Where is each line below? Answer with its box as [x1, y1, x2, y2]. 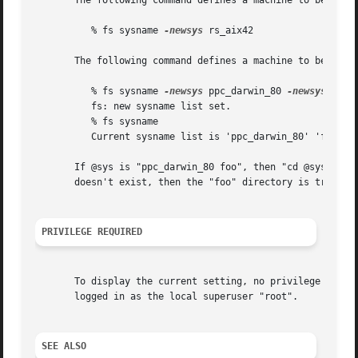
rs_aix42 [203, 25, 254, 37]
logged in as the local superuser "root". [35, 291, 299, 303]
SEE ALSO [42, 340, 87, 352]
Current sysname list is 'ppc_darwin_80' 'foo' [35, 131, 81, 143]
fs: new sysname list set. [35, 101, 81, 113]
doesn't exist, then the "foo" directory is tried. [35, 177, 349, 189]
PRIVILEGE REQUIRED [42, 226, 143, 238]
